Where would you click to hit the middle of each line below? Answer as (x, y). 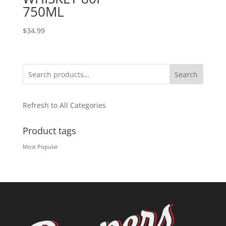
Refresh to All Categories (64, 105)
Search (186, 75)
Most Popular (40, 147)
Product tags (49, 131)
